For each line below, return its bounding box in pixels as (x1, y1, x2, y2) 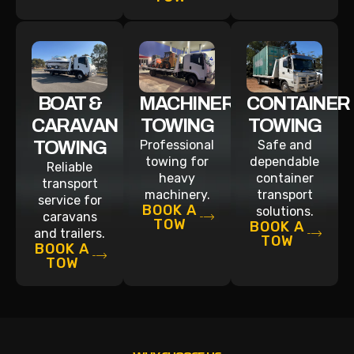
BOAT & (37, 93, 102, 115)
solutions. (255, 204, 314, 220)
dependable (250, 154, 319, 170)
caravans (42, 209, 97, 225)
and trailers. (34, 226, 105, 242)
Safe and (257, 137, 312, 153)
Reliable (47, 160, 92, 175)
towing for (145, 154, 209, 170)
